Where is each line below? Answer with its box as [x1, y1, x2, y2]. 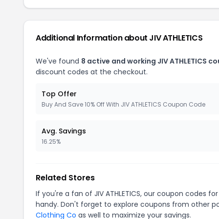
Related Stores [36, 172, 95, 183]
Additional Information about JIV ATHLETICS [36, 32, 203, 44]
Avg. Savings [42, 126, 86, 136]
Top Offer [42, 89, 77, 99]
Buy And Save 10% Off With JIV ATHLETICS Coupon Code [42, 100, 205, 109]
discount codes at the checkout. [36, 67, 148, 77]
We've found [36, 56, 81, 66]
